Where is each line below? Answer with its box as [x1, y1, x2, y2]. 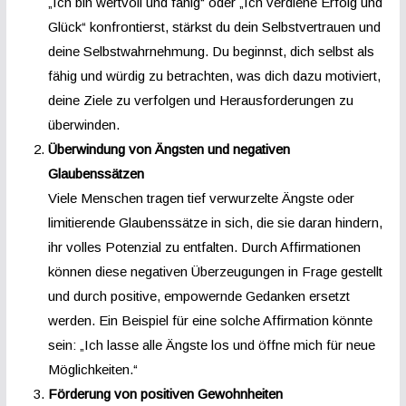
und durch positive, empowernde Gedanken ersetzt [47, 287, 350, 304]
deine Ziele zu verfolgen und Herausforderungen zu [47, 92, 353, 108]
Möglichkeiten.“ [47, 361, 138, 377]
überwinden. [47, 116, 120, 132]
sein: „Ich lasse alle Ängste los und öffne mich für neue [47, 336, 375, 353]
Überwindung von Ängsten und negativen [47, 140, 290, 157]
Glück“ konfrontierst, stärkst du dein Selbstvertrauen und [47, 18, 381, 34]
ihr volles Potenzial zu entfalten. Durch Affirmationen [47, 238, 361, 255]
